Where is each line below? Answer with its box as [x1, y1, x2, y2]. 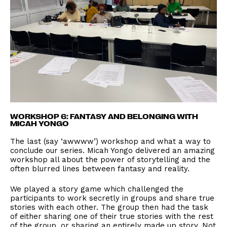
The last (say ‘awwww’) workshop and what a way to [10, 136, 211, 146]
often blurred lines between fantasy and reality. [10, 164, 190, 173]
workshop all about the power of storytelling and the [10, 155, 210, 164]
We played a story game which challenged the [10, 184, 183, 194]
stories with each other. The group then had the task [10, 202, 208, 212]
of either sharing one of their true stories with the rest [10, 211, 213, 221]
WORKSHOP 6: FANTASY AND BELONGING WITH [10, 111, 198, 120]
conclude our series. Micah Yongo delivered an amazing [10, 145, 215, 155]
